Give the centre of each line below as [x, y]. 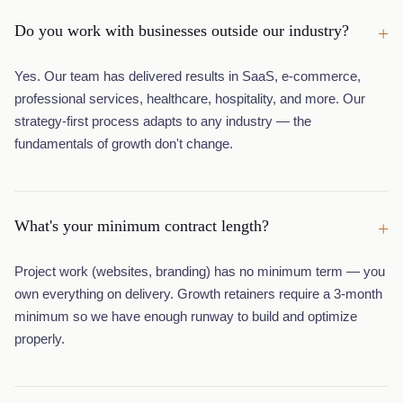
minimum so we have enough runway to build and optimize [186, 316]
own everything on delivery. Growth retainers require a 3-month [198, 294]
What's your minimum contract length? [142, 226]
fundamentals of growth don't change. [124, 143]
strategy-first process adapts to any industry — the [163, 121]
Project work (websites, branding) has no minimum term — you [200, 271]
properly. [40, 339]
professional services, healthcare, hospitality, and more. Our [190, 99]
